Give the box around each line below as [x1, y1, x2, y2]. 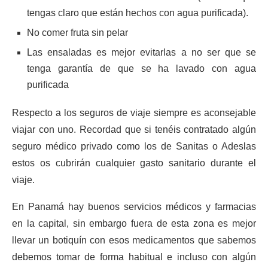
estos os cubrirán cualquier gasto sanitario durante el [12, 158, 256, 168]
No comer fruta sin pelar [27, 28, 128, 38]
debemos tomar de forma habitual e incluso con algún [12, 252, 256, 262]
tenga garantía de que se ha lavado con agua [27, 63, 256, 74]
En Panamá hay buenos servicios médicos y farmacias [12, 202, 256, 212]
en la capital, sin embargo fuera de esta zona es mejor [12, 218, 256, 229]
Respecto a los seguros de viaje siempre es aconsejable [12, 108, 256, 118]
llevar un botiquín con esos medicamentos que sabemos [12, 235, 256, 245]
